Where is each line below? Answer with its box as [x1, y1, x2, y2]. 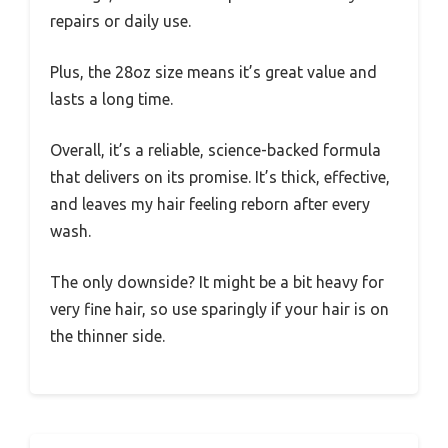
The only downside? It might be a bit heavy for [50, 273, 384, 292]
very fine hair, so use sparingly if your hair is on [50, 300, 389, 319]
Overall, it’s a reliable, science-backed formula [50, 141, 381, 160]
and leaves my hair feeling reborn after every [50, 195, 370, 214]
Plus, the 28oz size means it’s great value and [50, 63, 377, 82]
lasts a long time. [50, 90, 173, 109]
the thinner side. [50, 327, 165, 346]
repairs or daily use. [50, 12, 191, 31]
